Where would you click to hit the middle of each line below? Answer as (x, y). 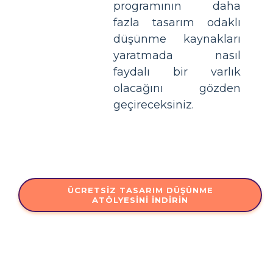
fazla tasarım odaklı (177, 23)
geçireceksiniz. (154, 105)
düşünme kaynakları (177, 39)
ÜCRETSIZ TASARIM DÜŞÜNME (140, 190)
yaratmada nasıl (177, 55)
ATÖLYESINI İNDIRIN (140, 200)
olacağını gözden (177, 88)
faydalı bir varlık (177, 72)
